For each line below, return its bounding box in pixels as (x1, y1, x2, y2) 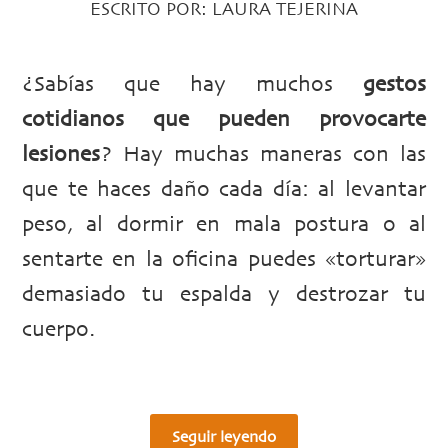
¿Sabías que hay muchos (22, 74, 363, 97)
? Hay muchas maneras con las (100, 144, 426, 167)
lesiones (22, 144, 100, 167)
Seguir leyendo (172, 429, 276, 446)
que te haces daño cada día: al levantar (22, 179, 426, 202)
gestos (363, 74, 426, 97)
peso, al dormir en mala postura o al (22, 214, 426, 237)
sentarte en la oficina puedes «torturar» (22, 249, 426, 272)
